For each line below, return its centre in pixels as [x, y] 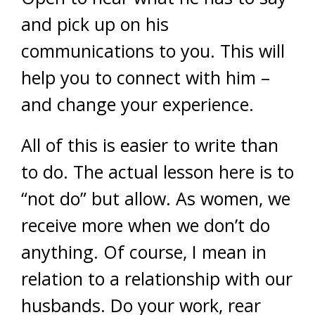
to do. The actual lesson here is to [157, 172]
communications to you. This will [153, 51]
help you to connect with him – [146, 77]
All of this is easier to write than [150, 145]
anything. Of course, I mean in [144, 252]
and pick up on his [95, 24]
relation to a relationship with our [157, 278]
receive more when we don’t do [146, 225]
